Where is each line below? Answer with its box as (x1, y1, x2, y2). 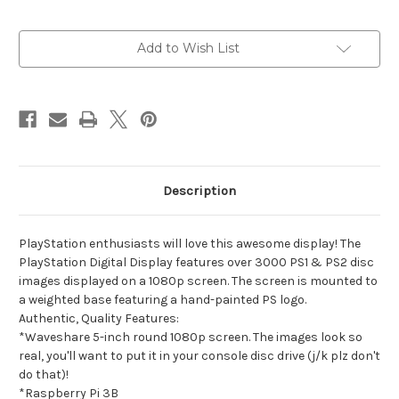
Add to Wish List (136, 40, 240, 57)
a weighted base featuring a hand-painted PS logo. (19, 292, 306, 308)
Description (163, 183, 236, 199)
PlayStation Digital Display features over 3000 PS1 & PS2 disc (19, 255, 374, 271)
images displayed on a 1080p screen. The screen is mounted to (19, 273, 378, 289)
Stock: (19, 48, 56, 63)
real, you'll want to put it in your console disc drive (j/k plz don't (19, 348, 380, 364)
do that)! (19, 367, 69, 383)
